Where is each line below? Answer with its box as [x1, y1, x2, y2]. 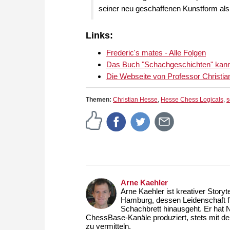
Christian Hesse [113, 96, 158, 104]
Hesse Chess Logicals [161, 96, 223, 104]
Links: [86, 30, 113, 41]
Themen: [86, 96, 113, 104]
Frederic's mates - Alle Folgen [106, 48, 206, 57]
